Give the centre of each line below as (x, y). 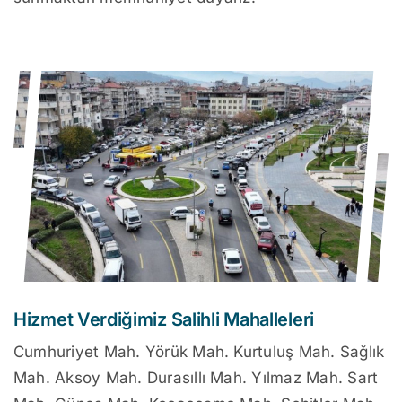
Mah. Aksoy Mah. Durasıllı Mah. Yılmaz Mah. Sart (196, 378)
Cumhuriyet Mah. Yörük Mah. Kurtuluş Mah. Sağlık (199, 352)
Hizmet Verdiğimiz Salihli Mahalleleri (164, 320)
